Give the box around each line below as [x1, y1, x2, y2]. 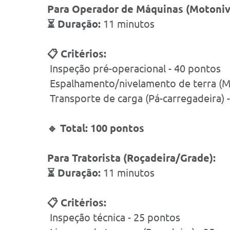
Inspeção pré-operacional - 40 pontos [47, 63, 221, 74]
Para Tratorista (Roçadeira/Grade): [47, 152, 216, 164]
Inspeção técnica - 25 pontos [47, 212, 180, 223]
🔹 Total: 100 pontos [47, 122, 144, 134]
